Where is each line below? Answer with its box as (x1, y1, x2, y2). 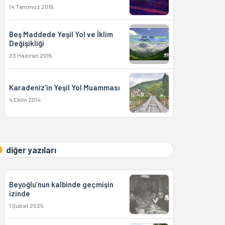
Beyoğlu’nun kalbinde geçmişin (9, 180, 114, 189)
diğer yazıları (6, 145, 56, 155)
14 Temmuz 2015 (9, 3, 54, 10)
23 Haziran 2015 (9, 52, 52, 59)
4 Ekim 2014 (9, 96, 41, 103)
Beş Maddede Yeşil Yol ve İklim (9, 30, 113, 39)
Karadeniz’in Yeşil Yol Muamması (9, 83, 120, 92)
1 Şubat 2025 (9, 202, 44, 209)
